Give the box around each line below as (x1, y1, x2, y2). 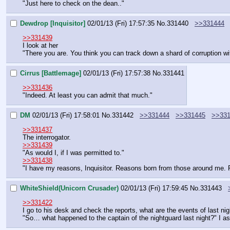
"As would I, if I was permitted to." (23, 149, 124, 157)
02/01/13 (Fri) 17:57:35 (87, 20, 155, 28)
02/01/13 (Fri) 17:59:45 (121, 184, 188, 192)
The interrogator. (23, 133, 71, 142)
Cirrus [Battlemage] (20, 69, 81, 78)
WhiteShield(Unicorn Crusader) (20, 184, 119, 192)
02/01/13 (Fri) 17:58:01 (32, 111, 100, 119)
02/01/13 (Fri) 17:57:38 (83, 69, 150, 78)
